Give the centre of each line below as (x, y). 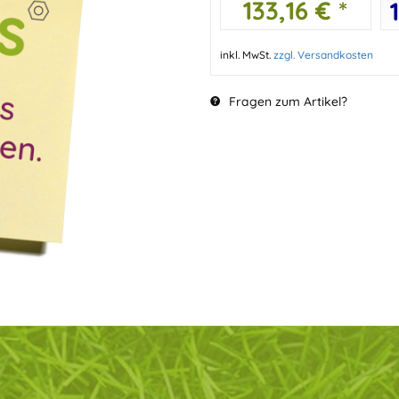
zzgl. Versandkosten (323, 55)
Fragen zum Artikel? (286, 102)
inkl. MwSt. (246, 55)
